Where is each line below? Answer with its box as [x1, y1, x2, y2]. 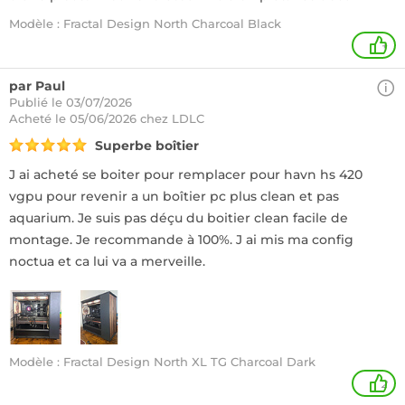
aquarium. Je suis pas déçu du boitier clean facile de [9, 210, 348, 226]
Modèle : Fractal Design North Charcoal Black [9, 16, 281, 31]
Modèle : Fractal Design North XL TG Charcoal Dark [9, 354, 316, 369]
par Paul [9, 78, 65, 94]
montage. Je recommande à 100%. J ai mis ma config [9, 231, 353, 248]
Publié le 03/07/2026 [9, 95, 132, 109]
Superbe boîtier [95, 137, 199, 154]
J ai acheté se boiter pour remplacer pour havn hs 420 [9, 166, 363, 183]
